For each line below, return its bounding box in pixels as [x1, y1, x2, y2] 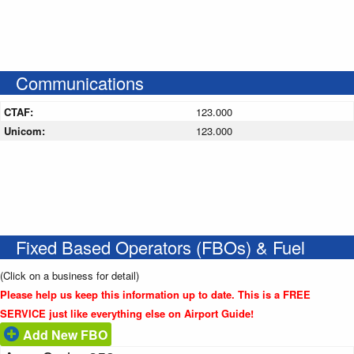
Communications [16, 70, 144, 95]
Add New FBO [20, 325, 107, 344]
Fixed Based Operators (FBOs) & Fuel [16, 234, 305, 259]
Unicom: [4, 122, 48, 138]
